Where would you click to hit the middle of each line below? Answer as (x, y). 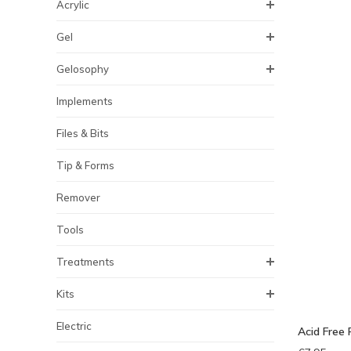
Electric (74, 326)
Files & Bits (83, 133)
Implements (85, 101)
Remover (78, 197)
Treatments (85, 262)
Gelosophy (83, 69)
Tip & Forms (85, 165)
